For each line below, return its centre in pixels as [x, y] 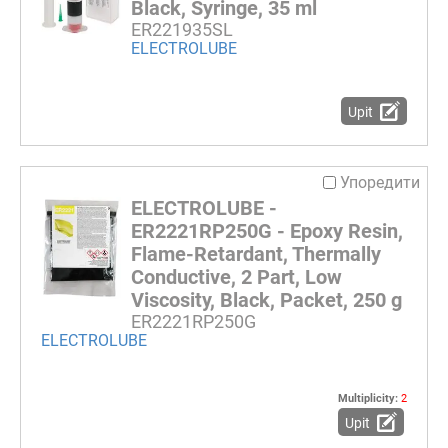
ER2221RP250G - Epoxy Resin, [267, 230]
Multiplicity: [369, 399]
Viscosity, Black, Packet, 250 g [266, 299]
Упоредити [380, 182]
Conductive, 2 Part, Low [236, 276]
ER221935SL [182, 30]
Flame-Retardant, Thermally [256, 253]
